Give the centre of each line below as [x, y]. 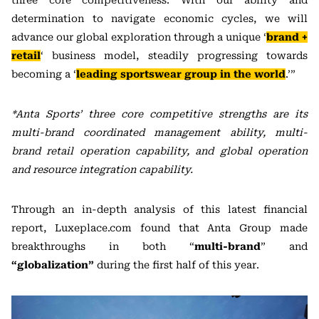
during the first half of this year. [177, 265]
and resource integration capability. [102, 169]
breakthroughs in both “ [103, 246]
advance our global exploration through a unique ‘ [139, 37]
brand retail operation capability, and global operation [159, 151]
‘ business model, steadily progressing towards [174, 56]
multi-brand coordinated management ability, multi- [159, 132]
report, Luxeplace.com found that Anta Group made [159, 228]
